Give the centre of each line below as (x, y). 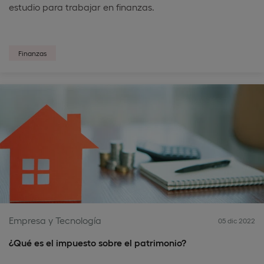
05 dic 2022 (237, 220)
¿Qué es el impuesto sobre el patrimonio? (98, 242)
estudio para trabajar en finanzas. (82, 7)
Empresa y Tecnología (55, 220)
